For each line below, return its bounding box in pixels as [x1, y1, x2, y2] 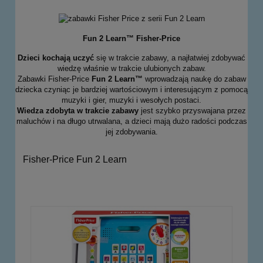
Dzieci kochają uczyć [18, 53, 96, 63]
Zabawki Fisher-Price [17, 75, 92, 84]
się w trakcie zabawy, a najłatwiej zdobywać [96, 53, 245, 63]
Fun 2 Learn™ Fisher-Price [83, 33, 180, 43]
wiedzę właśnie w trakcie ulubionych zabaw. [57, 64, 206, 73]
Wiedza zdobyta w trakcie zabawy [17, 106, 139, 116]
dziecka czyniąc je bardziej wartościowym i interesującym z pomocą [15, 85, 248, 95]
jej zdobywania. [105, 127, 158, 137]
